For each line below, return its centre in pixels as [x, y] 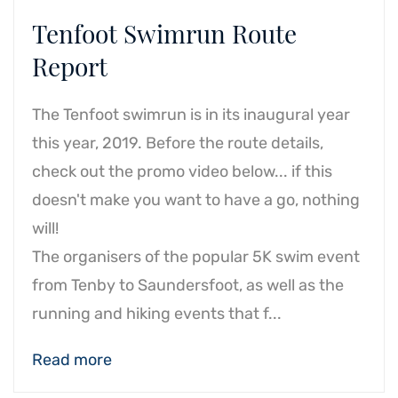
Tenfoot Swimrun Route [164, 33]
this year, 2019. [87, 143]
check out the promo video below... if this [182, 171]
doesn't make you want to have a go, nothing [196, 200]
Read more [72, 360]
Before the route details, [233, 143]
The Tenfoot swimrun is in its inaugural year [191, 115]
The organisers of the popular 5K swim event [196, 257]
